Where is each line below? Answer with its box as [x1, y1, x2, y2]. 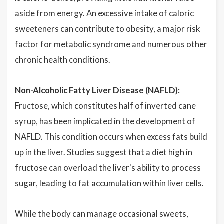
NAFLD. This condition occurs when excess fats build [15, 131, 207, 142]
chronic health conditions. [15, 54, 110, 65]
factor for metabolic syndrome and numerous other [15, 39, 207, 49]
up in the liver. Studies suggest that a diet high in [15, 147, 192, 157]
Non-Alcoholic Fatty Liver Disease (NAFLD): [15, 85, 180, 95]
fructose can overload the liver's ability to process [15, 162, 201, 173]
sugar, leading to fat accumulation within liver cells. [15, 178, 204, 188]
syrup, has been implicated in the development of [15, 116, 195, 126]
